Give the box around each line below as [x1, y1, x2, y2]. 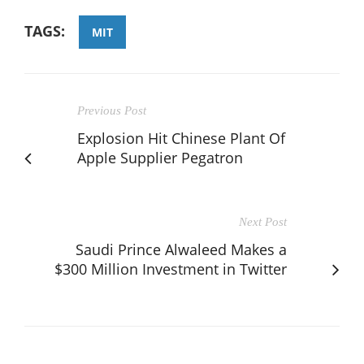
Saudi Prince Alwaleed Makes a [76, 239, 287, 259]
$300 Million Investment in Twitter [54, 258, 287, 279]
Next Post [239, 214, 287, 228]
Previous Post [77, 103, 146, 117]
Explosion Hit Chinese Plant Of [77, 128, 285, 148]
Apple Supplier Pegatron [77, 147, 243, 167]
